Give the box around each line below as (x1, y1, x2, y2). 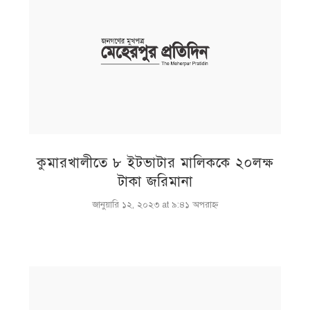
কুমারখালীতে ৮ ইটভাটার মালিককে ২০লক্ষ (37, 154, 273, 172)
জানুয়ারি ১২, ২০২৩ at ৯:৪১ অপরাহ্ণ (91, 199, 219, 210)
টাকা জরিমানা (117, 172, 193, 190)
